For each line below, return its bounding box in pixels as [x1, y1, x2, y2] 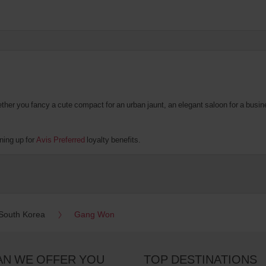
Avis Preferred [36, 134, 85, 145]
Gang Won [74, 208, 115, 220]
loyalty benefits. [85, 134, 141, 145]
